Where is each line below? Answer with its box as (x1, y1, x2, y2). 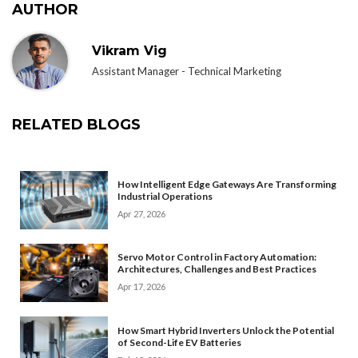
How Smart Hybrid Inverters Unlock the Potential (117, 324, 334, 336)
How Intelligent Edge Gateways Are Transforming (117, 178, 336, 191)
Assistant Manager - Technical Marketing (92, 65, 281, 78)
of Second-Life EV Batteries (117, 336, 241, 348)
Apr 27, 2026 (117, 209, 165, 220)
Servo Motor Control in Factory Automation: (117, 251, 316, 264)
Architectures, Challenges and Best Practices (117, 263, 316, 276)
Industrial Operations (117, 190, 213, 203)
